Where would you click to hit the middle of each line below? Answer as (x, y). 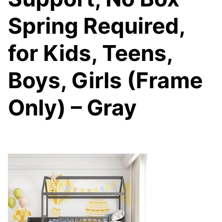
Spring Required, (96, 26)
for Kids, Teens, (90, 53)
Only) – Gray (72, 108)
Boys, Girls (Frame (105, 80)
